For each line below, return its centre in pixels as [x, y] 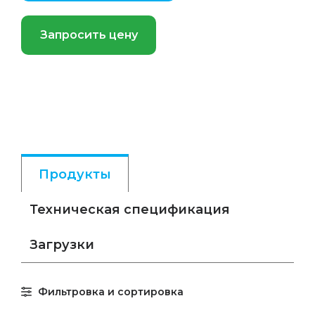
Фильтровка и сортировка [111, 292]
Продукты [75, 174]
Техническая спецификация [130, 210]
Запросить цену [89, 35]
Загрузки [62, 245]
